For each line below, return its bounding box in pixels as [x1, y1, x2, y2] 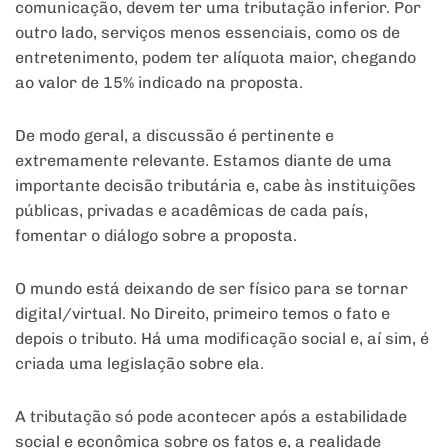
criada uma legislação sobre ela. [15, 354, 264, 374]
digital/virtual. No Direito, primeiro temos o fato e [15, 304, 390, 324]
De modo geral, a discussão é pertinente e [15, 126, 334, 146]
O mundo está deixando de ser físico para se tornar [15, 279, 408, 299]
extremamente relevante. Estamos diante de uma [15, 151, 392, 171]
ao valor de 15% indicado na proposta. [15, 73, 303, 93]
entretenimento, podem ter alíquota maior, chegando [15, 48, 416, 68]
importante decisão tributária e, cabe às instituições [15, 176, 416, 196]
